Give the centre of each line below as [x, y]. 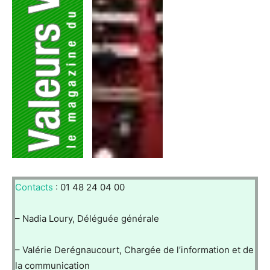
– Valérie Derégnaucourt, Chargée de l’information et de [134, 250]
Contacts [34, 187]
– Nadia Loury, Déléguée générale [87, 219]
